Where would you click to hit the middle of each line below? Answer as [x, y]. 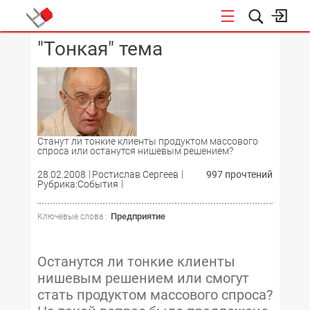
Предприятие [138, 216]
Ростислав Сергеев [135, 174]
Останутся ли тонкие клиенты [136, 262]
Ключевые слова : [72, 217]
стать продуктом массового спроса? [155, 295]
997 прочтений [239, 174]
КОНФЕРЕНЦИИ [197, 47]
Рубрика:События [78, 184]
